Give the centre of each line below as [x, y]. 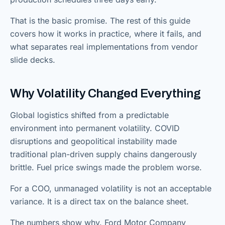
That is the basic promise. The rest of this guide [100, 21]
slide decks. [33, 60]
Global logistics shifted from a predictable [89, 115]
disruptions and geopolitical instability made [93, 141]
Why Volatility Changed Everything [105, 93]
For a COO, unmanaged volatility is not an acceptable [111, 188]
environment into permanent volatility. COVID [95, 128]
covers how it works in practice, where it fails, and [106, 34]
